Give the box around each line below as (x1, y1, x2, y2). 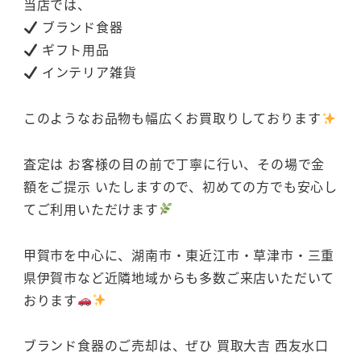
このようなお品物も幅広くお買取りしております (23, 107, 322, 127)
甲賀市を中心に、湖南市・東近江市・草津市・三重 (23, 244, 335, 264)
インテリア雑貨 (38, 62, 137, 82)
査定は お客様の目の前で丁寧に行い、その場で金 (23, 153, 326, 173)
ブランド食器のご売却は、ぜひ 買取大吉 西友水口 (23, 335, 329, 355)
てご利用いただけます (23, 198, 159, 218)
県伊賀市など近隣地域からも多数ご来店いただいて (23, 267, 335, 287)
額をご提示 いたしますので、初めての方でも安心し (23, 176, 338, 196)
